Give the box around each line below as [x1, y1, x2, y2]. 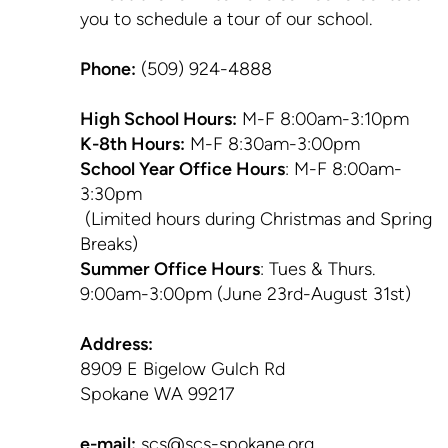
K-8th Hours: [80, 132, 185, 155]
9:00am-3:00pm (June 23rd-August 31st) [80, 282, 411, 305]
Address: [80, 332, 153, 355]
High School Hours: [80, 107, 237, 130]
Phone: [80, 57, 136, 80]
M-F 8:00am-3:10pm [237, 107, 409, 130]
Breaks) [80, 232, 138, 255]
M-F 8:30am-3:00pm [185, 132, 360, 155]
